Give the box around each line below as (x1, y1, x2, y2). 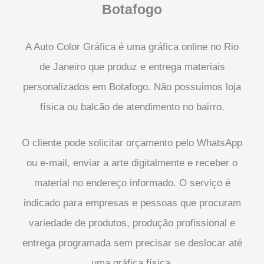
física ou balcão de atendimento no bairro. (39, 101, 225, 113)
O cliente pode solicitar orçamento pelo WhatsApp (22, 137, 242, 148)
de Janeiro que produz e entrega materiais (39, 61, 225, 72)
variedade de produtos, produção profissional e (29, 217, 235, 229)
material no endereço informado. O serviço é (34, 177, 230, 189)
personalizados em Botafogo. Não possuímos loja (23, 81, 241, 93)
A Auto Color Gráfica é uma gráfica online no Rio (25, 41, 239, 52)
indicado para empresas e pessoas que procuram (23, 197, 241, 209)
